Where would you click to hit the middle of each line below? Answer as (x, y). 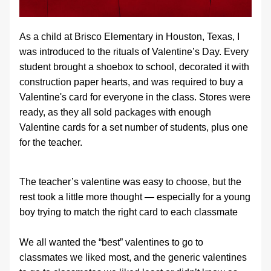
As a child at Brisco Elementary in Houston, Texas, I (129, 37)
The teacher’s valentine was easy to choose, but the (130, 182)
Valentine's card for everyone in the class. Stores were (135, 97)
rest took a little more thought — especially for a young (135, 197)
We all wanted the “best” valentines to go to (111, 242)
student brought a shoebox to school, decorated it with (134, 67)
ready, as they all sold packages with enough (115, 112)
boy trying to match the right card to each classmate (129, 212)
